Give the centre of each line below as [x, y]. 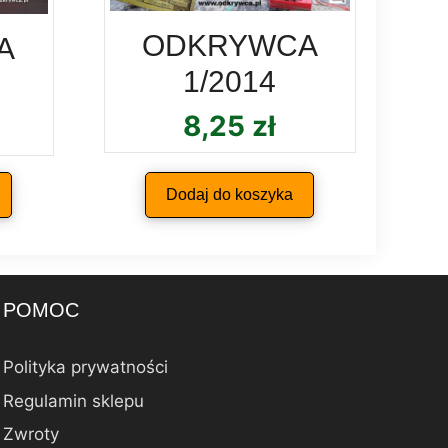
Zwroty [30, 434]
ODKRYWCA [229, 46]
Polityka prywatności [85, 367]
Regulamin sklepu [73, 400]
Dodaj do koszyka [230, 195]
